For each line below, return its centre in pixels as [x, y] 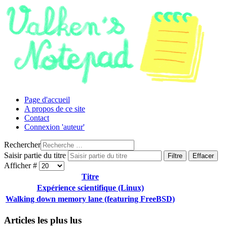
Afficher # [22, 165]
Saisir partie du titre [36, 155]
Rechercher [22, 145]
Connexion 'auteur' [54, 127]
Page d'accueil [47, 100]
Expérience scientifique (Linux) [90, 188]
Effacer [203, 156]
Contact [37, 118]
